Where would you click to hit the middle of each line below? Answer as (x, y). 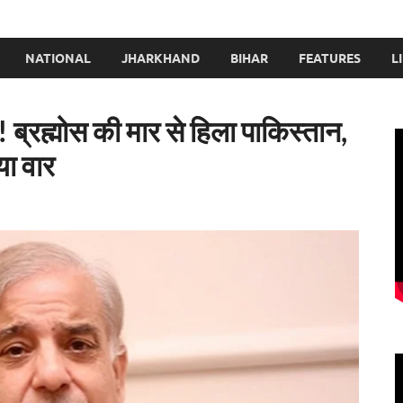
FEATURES (330, 58)
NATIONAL (58, 58)
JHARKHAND (161, 58)
